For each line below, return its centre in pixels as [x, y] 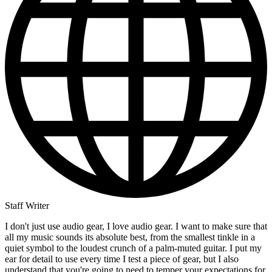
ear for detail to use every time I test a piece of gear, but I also [122, 259]
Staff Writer [27, 206]
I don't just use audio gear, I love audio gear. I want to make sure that [136, 226]
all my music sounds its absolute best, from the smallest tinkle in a [130, 237]
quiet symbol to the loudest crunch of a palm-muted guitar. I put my [133, 248]
